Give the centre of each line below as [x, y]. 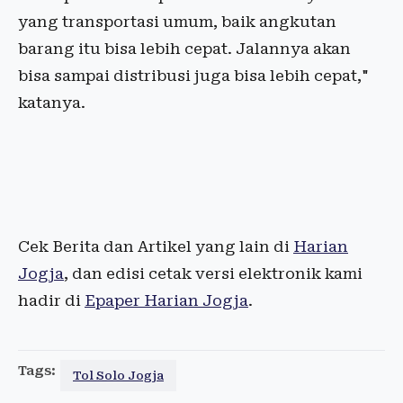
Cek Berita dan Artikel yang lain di [156, 247]
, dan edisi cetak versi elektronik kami [213, 274]
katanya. [52, 103]
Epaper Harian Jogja [166, 301]
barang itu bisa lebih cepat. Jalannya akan [184, 49]
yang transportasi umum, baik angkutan [177, 22]
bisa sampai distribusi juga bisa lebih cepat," [193, 76]
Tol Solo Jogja [118, 376]
